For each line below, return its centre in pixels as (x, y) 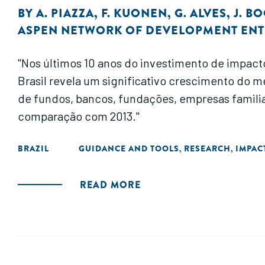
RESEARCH (207, 148)
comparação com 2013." (79, 116)
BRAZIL (33, 148)
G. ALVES (201, 13)
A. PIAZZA (65, 13)
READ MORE (110, 185)
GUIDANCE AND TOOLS (129, 148)
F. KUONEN (134, 13)
